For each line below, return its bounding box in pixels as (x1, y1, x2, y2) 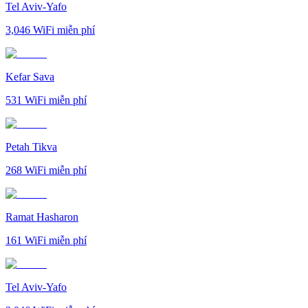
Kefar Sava (5, 70, 54, 82)
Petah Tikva (5, 140, 57, 153)
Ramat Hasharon (5, 210, 78, 223)
